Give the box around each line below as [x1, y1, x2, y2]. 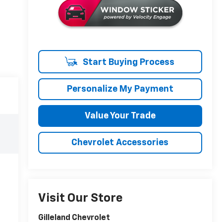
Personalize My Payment [66, 85, 173, 94]
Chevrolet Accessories [71, 138, 169, 148]
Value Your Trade [84, 111, 156, 121]
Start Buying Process [80, 58, 174, 67]
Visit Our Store [38, 192, 123, 205]
